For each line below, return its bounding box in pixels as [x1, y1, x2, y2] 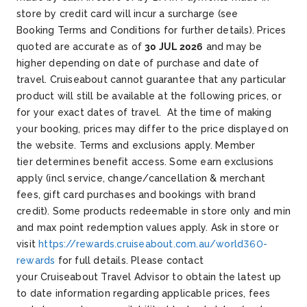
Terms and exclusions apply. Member [79, 140, 256, 151]
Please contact [131, 255, 204, 267]
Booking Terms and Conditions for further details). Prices [16, 25, 286, 36]
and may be [203, 41, 262, 53]
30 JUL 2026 [145, 41, 204, 53]
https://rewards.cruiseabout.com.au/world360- [38, 238, 268, 250]
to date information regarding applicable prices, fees [16, 288, 271, 299]
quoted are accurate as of [16, 41, 145, 53]
